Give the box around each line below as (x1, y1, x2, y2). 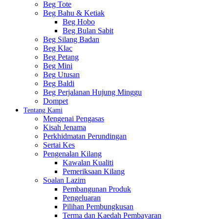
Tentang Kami (23, 107, 63, 114)
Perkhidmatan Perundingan (43, 132, 127, 140)
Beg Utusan (43, 70, 80, 79)
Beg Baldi (43, 79, 74, 88)
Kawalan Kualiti (63, 158, 113, 167)
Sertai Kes (43, 141, 75, 149)
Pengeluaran (63, 194, 101, 202)
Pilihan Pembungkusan (63, 202, 133, 211)
